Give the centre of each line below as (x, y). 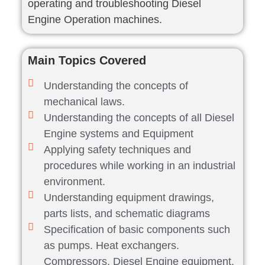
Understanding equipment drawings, (129, 198)
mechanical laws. (84, 102)
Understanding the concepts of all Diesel (139, 118)
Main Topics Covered (87, 61)
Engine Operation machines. (95, 20)
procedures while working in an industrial (139, 166)
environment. (74, 182)
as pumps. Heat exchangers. (111, 246)
